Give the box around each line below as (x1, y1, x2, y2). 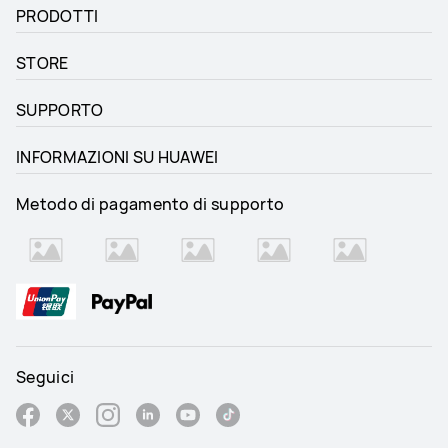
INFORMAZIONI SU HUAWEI (16, 145, 219, 168)
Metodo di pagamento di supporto (16, 192, 285, 215)
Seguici (16, 365, 75, 388)
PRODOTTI (16, 4, 99, 27)
